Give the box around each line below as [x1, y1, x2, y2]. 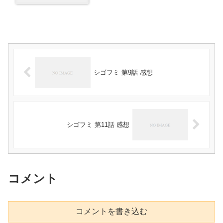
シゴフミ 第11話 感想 [67, 120, 130, 128]
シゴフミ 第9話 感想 [93, 69, 153, 76]
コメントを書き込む [76, 207, 147, 216]
